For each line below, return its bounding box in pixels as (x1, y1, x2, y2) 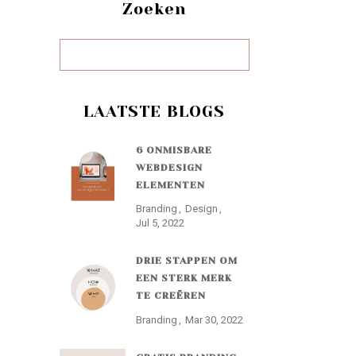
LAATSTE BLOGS (83, 103, 226, 122)
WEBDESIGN (135, 162, 203, 174)
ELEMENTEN (135, 180, 205, 192)
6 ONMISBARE (135, 145, 212, 157)
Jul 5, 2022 (135, 217, 184, 230)
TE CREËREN (135, 290, 206, 302)
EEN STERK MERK (135, 273, 232, 284)
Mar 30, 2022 (184, 314, 243, 327)
